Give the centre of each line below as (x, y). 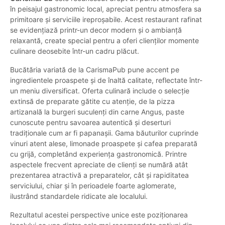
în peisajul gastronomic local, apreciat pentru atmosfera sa (106, 9)
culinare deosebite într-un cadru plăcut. (75, 51)
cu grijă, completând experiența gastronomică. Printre (98, 154)
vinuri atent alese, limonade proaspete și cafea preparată (104, 144)
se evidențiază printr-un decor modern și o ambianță (96, 30)
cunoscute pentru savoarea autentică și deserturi (90, 123)
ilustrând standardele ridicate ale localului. (79, 196)
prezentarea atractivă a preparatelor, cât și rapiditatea (99, 175)
